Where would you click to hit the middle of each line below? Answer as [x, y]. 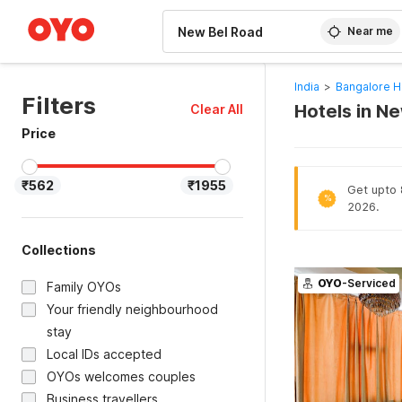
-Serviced [368, 283]
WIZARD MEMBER [80, 9]
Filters [59, 105]
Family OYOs [84, 287]
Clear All [216, 109]
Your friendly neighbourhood [132, 309]
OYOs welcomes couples [121, 376]
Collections [59, 250]
